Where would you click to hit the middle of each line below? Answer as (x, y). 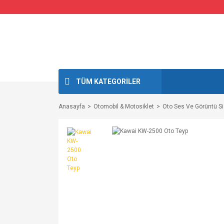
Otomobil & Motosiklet (124, 106)
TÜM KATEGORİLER (108, 81)
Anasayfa (72, 106)
